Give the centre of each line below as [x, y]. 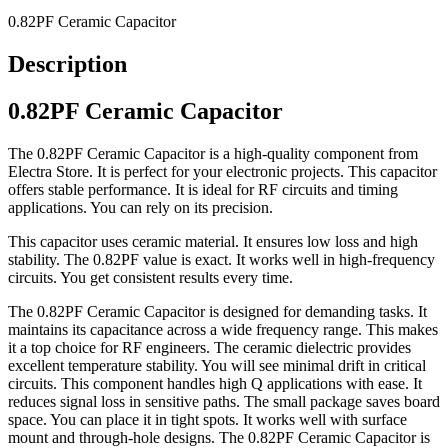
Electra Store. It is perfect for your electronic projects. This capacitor [222, 172]
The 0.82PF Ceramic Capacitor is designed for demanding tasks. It [217, 312]
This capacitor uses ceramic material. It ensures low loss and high [213, 242]
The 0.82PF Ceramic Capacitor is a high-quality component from [213, 154]
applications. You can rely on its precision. [140, 208]
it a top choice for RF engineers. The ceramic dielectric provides [209, 348]
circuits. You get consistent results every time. [150, 278]
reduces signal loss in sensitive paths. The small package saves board [224, 402]
